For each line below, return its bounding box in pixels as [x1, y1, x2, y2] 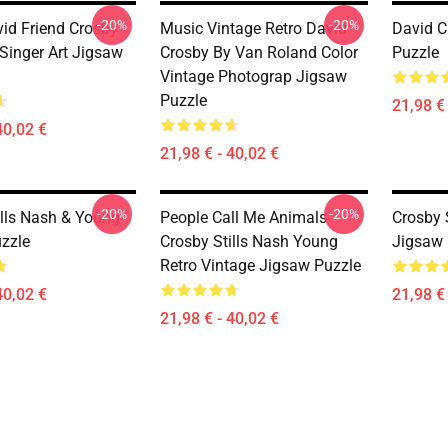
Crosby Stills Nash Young [160, 232, 338, 251]
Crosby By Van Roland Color [160, 43, 358, 62]
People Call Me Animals [160, 208, 327, 227]
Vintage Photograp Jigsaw [160, 67, 347, 86]
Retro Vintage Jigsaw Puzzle [160, 256, 361, 275]
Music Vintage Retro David [160, 19, 347, 38]
